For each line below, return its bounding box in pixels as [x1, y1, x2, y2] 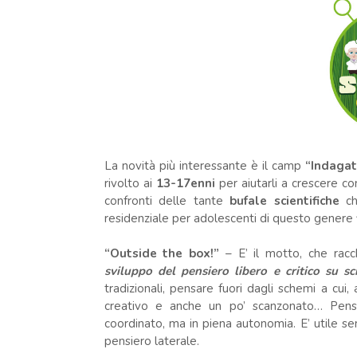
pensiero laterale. [104, 332, 199, 349]
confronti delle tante [104, 192, 230, 209]
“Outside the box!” [104, 245, 220, 261]
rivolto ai [104, 175, 156, 191]
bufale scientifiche [229, 192, 339, 209]
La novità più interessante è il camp [104, 157, 301, 174]
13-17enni [155, 175, 219, 191]
